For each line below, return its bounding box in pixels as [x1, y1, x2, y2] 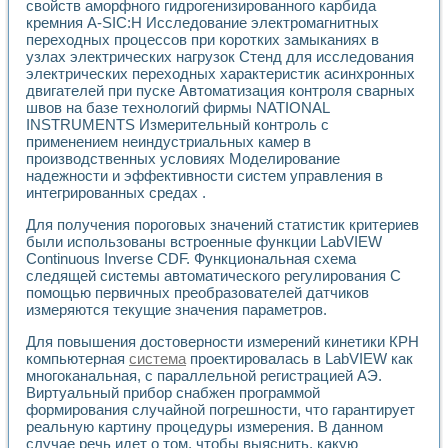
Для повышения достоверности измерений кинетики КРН [26, 333, 419, 351]
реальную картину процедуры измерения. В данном [26, 418, 383, 436]
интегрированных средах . [26, 184, 206, 202]
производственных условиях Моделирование [26, 150, 340, 168]
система [129, 350, 186, 368]
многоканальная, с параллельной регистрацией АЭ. [26, 367, 382, 385]
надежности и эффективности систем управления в [26, 167, 383, 185]
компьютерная [26, 350, 129, 368]
